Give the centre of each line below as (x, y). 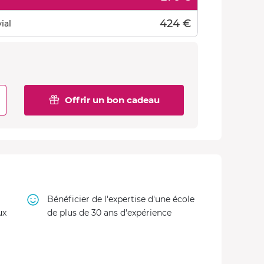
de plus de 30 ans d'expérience (109, 213)
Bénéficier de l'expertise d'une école (121, 199)
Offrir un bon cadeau (112, 100)
